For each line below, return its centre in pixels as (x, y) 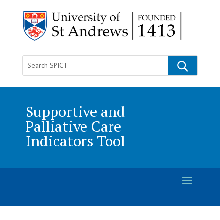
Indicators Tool (75, 141)
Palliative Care (73, 126)
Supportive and (75, 111)
